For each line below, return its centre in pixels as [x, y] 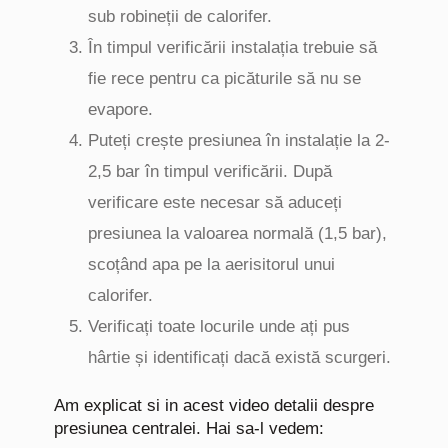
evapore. [120, 110]
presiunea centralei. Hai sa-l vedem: [189, 429]
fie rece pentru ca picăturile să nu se [224, 79]
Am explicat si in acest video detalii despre [214, 406]
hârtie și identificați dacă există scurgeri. [239, 358]
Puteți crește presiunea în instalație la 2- [239, 141]
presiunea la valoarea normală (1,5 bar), [237, 234]
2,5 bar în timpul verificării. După [210, 172]
